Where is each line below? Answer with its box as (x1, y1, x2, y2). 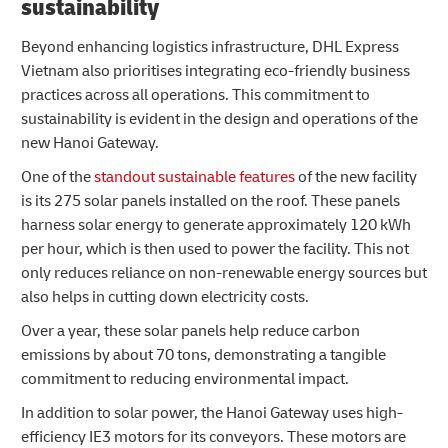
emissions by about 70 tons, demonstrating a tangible (21, 345, 386, 366)
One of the (21, 167, 94, 188)
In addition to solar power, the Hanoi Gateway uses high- (21, 403, 403, 424)
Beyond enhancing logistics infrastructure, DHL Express (21, 37, 399, 58)
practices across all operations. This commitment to (21, 85, 370, 106)
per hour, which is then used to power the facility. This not (21, 239, 409, 260)
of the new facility (295, 167, 417, 188)
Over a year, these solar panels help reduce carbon (21, 321, 360, 342)
